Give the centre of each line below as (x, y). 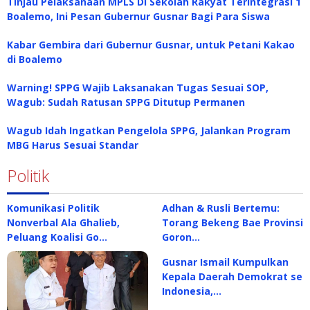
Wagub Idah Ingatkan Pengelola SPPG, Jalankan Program (149, 130)
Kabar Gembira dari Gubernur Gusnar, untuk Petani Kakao (151, 45)
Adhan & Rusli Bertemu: (221, 208)
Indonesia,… (192, 291)
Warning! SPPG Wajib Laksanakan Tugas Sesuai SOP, (138, 88)
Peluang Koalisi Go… (57, 237)
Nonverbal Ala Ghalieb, (63, 222)
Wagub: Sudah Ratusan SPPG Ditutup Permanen (126, 102)
